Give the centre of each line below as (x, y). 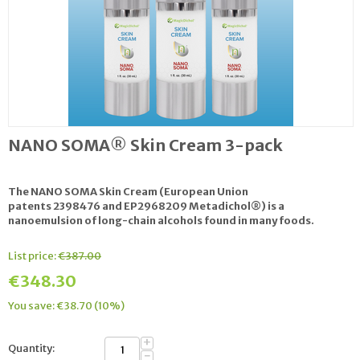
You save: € (36, 305)
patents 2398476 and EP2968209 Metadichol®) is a (146, 206)
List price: (32, 256)
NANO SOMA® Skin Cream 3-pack (145, 145)
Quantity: (31, 348)
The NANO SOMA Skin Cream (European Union (128, 191)
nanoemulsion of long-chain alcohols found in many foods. (161, 220)
